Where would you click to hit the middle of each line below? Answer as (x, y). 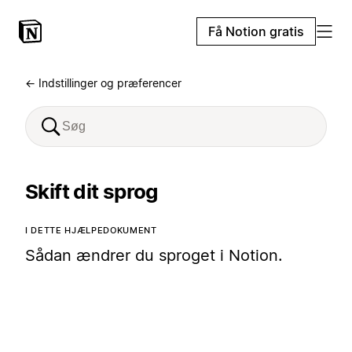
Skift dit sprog (92, 191)
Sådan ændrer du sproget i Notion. (154, 255)
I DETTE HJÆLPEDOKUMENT (91, 230)
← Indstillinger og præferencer (103, 83)
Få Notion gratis (256, 31)
